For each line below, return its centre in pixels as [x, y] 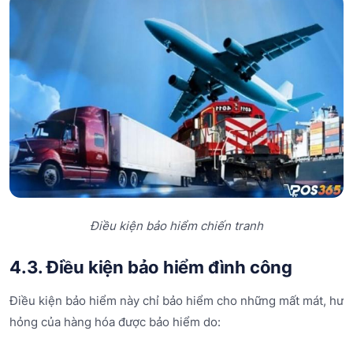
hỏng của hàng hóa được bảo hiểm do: [115, 321]
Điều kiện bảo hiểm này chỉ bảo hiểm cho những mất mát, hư [176, 300]
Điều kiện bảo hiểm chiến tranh [176, 226]
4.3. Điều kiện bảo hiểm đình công [151, 268]
